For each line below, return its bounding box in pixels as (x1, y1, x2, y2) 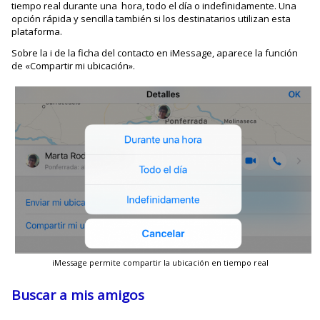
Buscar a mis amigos (11, 286, 145, 305)
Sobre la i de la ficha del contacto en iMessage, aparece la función (11, 46, 299, 60)
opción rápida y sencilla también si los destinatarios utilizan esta (11, 12, 291, 26)
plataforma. (11, 25, 63, 39)
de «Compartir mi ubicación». (11, 59, 136, 73)
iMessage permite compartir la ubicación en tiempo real (51, 257, 269, 269)
